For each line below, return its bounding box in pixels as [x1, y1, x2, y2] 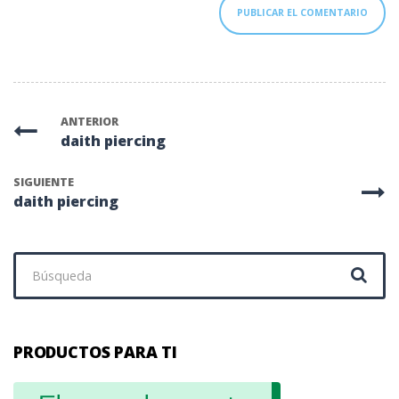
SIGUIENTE [13, 175, 74, 191]
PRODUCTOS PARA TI [13, 341, 177, 363]
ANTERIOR [61, 113, 119, 129]
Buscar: [12, 251, 61, 272]
